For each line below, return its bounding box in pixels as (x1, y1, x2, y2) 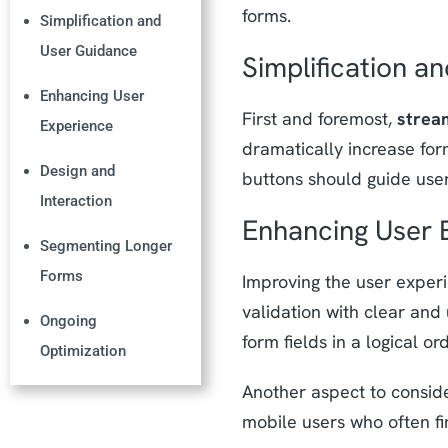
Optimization (40, 341, 127, 360)
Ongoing (40, 311, 98, 330)
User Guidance (40, 41, 138, 60)
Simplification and (40, 11, 162, 30)
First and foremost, (241, 106, 397, 130)
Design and (40, 161, 116, 180)
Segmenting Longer (40, 236, 173, 255)
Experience (40, 116, 114, 135)
